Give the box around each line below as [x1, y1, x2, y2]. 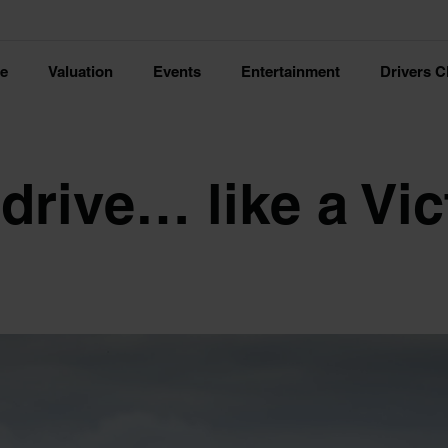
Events [153, 63, 201, 80]
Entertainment [241, 63, 340, 80]
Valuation [48, 63, 113, 80]
